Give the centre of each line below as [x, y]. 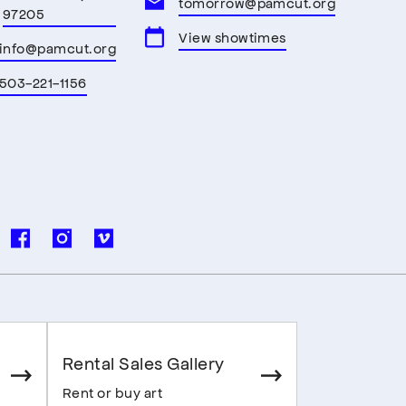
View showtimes [232, 36]
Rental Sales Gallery [144, 362]
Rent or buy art [113, 391]
